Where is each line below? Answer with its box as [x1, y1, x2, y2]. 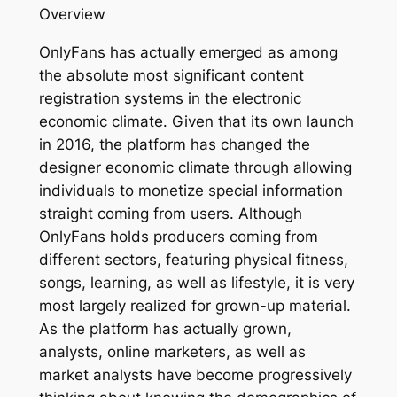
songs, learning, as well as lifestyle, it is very [38, 273, 354, 292]
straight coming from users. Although [38, 204, 302, 222]
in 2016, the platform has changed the [38, 135, 310, 153]
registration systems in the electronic [38, 89, 301, 107]
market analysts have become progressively [38, 365, 352, 384]
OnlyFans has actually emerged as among [38, 43, 338, 61]
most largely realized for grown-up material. [38, 296, 351, 315]
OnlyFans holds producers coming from [38, 227, 318, 245]
